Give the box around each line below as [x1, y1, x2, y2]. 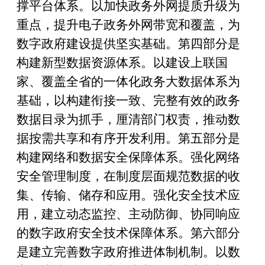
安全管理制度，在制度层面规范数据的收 [17, 169, 240, 183]
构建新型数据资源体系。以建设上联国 [17, 56, 228, 70]
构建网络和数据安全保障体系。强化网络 [17, 150, 240, 164]
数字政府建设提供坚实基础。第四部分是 [17, 37, 240, 51]
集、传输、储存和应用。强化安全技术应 [17, 188, 240, 202]
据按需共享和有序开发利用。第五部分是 [17, 131, 240, 146]
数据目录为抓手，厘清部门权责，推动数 [17, 112, 240, 127]
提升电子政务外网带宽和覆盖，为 [54, 18, 240, 32]
